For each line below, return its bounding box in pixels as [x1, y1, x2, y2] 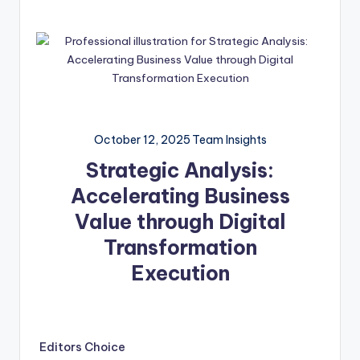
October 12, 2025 [93, 133, 190, 148]
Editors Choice [39, 340, 125, 355]
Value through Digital [74, 209, 286, 235]
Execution [130, 260, 230, 287]
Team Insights [191, 133, 267, 148]
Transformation [103, 235, 257, 261]
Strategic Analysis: [86, 157, 274, 184]
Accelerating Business [70, 183, 290, 210]
